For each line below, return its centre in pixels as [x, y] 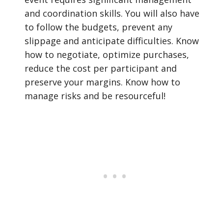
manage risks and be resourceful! [95, 96]
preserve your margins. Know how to [102, 82]
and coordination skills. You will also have [112, 13]
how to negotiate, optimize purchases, [107, 55]
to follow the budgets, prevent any [98, 27]
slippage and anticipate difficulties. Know [112, 41]
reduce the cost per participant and [101, 68]
